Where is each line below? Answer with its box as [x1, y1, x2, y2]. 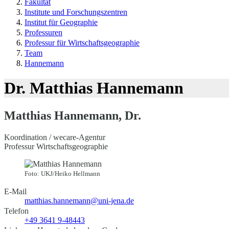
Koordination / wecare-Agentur [4, 132, 105, 142]
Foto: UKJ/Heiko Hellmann [25, 169, 100, 177]
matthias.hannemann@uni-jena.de [25, 196, 134, 205]
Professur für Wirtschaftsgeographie [25, 38, 140, 47]
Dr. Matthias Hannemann [4, 79, 184, 98]
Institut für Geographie [25, 18, 98, 27]
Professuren [25, 28, 62, 37]
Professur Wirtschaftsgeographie [4, 142, 108, 151]
